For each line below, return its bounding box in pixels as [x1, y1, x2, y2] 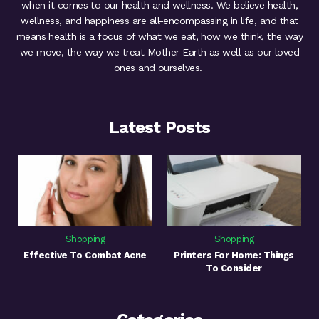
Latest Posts [109, 117, 210, 138]
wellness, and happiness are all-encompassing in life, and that [21, 15, 298, 27]
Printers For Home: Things [174, 250, 294, 261]
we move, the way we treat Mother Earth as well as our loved [19, 46, 300, 58]
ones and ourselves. [113, 62, 206, 74]
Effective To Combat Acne [23, 250, 147, 261]
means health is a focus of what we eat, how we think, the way [16, 31, 303, 43]
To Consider [206, 263, 262, 274]
